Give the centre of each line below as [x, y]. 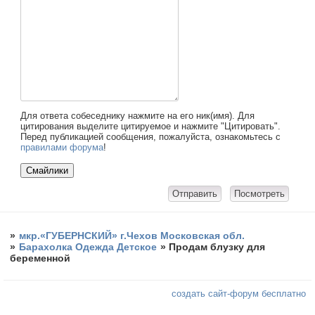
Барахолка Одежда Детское [88, 247]
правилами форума [62, 148]
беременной [40, 258]
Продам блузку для [217, 247]
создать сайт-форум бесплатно [239, 294]
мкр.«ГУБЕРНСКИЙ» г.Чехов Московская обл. [132, 236]
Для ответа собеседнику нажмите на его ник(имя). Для [138, 116]
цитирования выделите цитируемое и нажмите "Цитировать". [151, 127]
